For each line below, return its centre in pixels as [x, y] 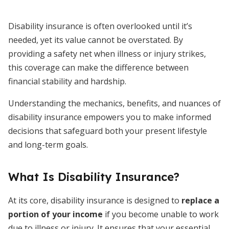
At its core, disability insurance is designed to [95, 200]
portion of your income [55, 214]
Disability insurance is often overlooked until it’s [100, 26]
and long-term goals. [48, 145]
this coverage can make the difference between [98, 67]
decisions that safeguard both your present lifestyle [108, 131]
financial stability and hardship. [67, 81]
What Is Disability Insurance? [94, 177]
